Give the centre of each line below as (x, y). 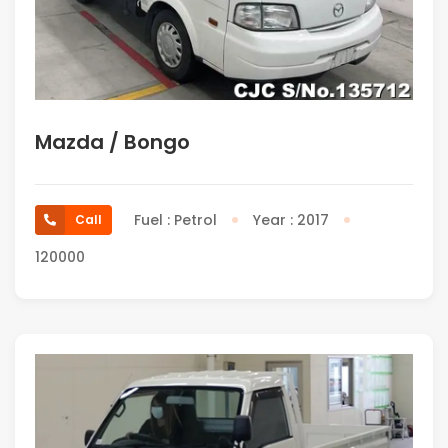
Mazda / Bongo (112, 141)
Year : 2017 (291, 219)
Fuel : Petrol (175, 219)
